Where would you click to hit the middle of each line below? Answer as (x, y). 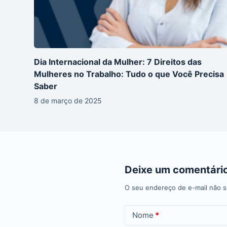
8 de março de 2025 (68, 101)
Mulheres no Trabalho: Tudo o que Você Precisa (129, 74)
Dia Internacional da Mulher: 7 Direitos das (118, 62)
